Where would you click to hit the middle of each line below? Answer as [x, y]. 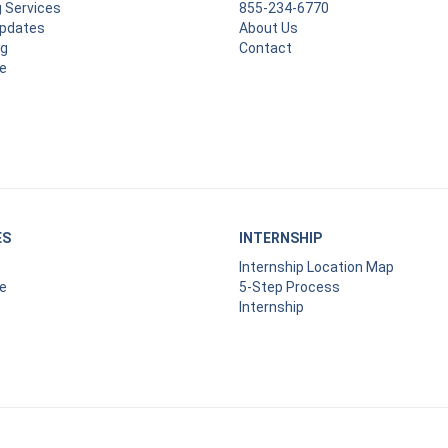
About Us [268, 27]
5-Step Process [289, 286]
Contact [265, 47]
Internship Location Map [316, 266]
